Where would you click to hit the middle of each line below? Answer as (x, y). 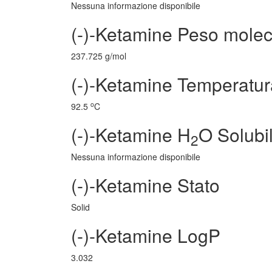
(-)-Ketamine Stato (145, 185)
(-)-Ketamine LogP (146, 235)
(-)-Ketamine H (131, 134)
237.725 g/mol (99, 56)
